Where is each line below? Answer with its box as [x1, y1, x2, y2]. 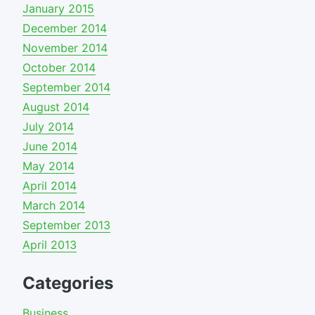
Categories [22, 273, 113, 294]
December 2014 [22, 21, 107, 36]
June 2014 [22, 139, 77, 154]
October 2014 [22, 60, 96, 75]
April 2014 [22, 179, 77, 193]
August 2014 [22, 100, 89, 115]
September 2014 [22, 80, 110, 95]
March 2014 [22, 198, 85, 213]
